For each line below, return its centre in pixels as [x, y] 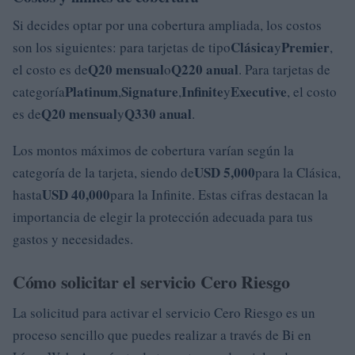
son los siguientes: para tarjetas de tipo [122, 47]
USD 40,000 [76, 194]
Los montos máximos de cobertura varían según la [153, 150]
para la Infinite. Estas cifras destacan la [219, 194]
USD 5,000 [225, 172]
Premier [305, 47]
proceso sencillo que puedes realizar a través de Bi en [162, 334]
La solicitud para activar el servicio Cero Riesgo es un [164, 312]
